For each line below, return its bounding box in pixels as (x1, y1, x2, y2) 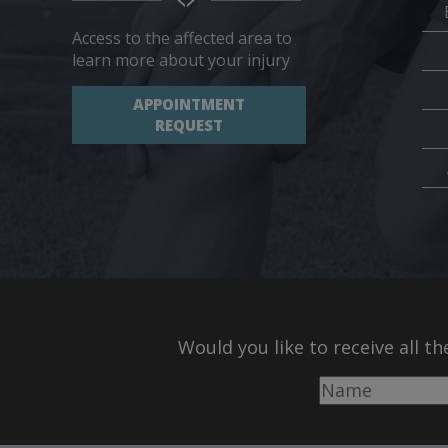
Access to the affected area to (72, 26, 292, 49)
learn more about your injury (72, 48, 290, 71)
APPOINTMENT (133, 93, 245, 114)
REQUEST (155, 114, 223, 135)
